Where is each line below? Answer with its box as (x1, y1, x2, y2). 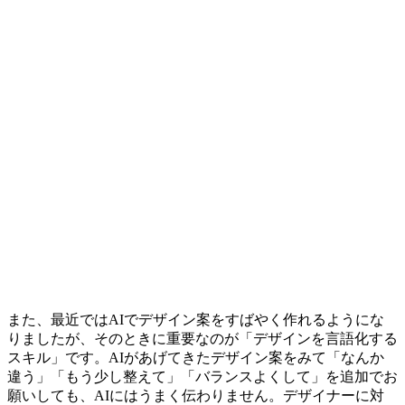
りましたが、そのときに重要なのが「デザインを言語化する (7, 330, 398, 346)
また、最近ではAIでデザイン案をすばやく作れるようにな (7, 311, 384, 327)
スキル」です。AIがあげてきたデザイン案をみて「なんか (7, 349, 384, 365)
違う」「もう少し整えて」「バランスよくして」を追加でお (7, 368, 398, 384)
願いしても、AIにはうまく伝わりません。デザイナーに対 (7, 387, 384, 403)
